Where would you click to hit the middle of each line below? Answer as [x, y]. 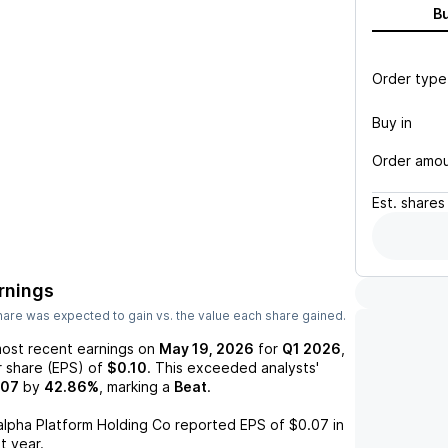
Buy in [392, 122]
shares [423, 202]
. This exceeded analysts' [233, 367]
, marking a [134, 386]
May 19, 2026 [206, 348]
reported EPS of [228, 424]
